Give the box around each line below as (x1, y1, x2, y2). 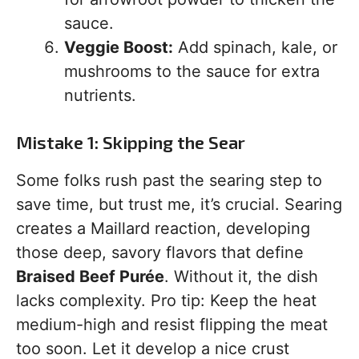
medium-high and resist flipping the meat (16, 315, 328, 334)
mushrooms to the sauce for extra (64, 62, 320, 81)
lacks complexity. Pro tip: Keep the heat (16, 291, 317, 310)
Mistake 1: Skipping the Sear (16, 131, 245, 152)
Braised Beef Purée (16, 267, 164, 286)
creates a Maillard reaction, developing (16, 219, 310, 238)
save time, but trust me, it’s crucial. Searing (16, 195, 342, 214)
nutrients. (64, 86, 136, 105)
